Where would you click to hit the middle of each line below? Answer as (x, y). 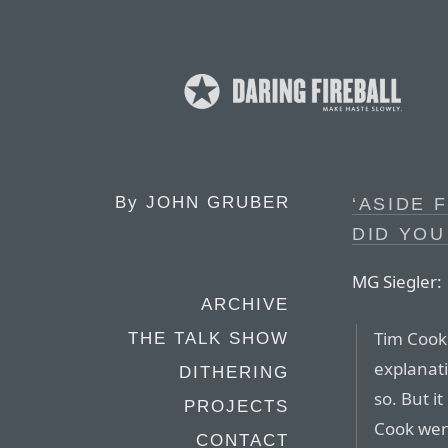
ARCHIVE (245, 304)
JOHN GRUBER (218, 202)
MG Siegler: (397, 281)
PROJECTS (236, 406)
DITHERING (234, 372)
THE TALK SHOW (208, 338)
